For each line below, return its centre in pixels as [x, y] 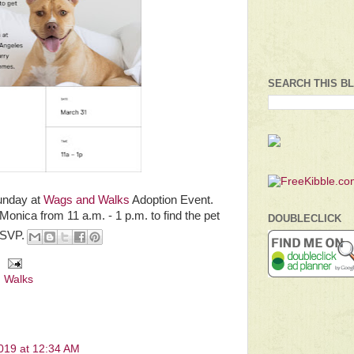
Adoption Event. [173, 200]
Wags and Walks [88, 200]
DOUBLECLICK [305, 219]
